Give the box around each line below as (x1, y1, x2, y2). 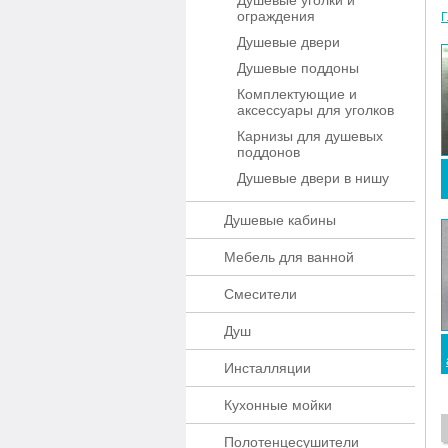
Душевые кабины (224, 212, 336, 228)
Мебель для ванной (224, 249, 354, 265)
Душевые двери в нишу (237, 170, 389, 186)
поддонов (237, 144, 300, 160)
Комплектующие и (237, 86, 357, 102)
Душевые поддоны (237, 60, 359, 76)
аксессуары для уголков (237, 102, 394, 118)
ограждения (237, 8, 315, 24)
